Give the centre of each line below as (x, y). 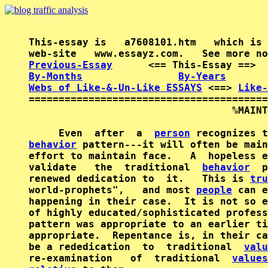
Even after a (92, 133)
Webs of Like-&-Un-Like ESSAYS (115, 88)
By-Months (56, 76)
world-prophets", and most (112, 190)
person (172, 133)
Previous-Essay (71, 65)
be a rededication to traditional (136, 247)
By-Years (202, 76)
